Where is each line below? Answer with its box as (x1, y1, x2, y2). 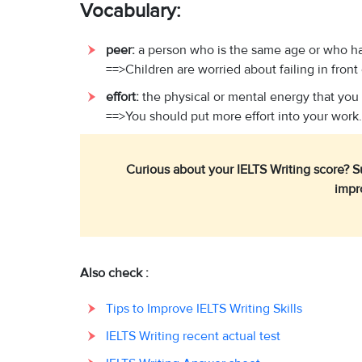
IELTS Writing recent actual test (106, 326, 280, 343)
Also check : (80, 263, 149, 280)
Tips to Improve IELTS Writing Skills (106, 299, 302, 316)
